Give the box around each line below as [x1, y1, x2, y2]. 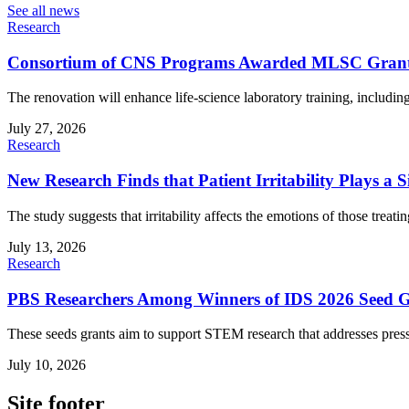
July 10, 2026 [7, 357, 86, 373]
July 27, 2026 [7, 121, 86, 137]
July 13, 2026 [7, 238, 86, 255]
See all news [7, 2, 79, 18]
